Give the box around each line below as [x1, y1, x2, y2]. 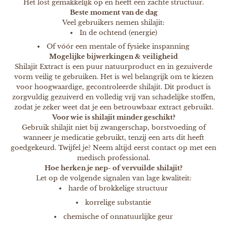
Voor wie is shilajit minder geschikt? [52, 113, 175, 122]
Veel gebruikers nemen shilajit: [62, 18, 165, 27]
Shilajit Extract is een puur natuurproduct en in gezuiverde [15, 62, 212, 71]
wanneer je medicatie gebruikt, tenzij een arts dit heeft [23, 133, 204, 142]
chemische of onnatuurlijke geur [63, 212, 173, 221]
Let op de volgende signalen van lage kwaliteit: [35, 174, 192, 183]
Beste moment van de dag [69, 8, 158, 17]
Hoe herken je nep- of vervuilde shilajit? [45, 164, 182, 173]
